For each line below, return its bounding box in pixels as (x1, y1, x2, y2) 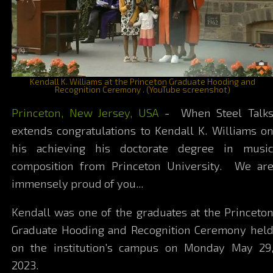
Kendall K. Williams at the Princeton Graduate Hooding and (30, 76, 255, 87)
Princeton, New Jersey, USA (11, 106, 165, 120)
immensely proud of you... (11, 177, 143, 191)
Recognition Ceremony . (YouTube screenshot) (55, 83, 230, 94)
